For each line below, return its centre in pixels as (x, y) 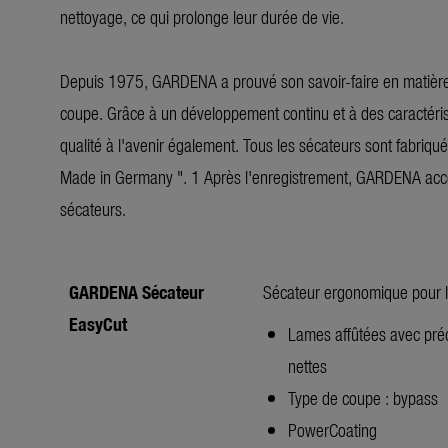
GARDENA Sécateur (136, 291)
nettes (307, 365)
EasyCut (98, 323)
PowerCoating (332, 429)
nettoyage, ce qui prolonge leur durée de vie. (202, 16)
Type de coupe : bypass (363, 397)
